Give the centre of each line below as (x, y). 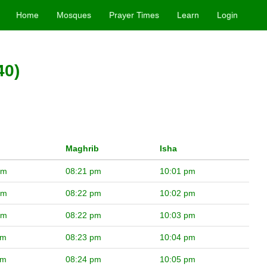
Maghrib (82, 149)
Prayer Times (134, 15)
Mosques (74, 15)
